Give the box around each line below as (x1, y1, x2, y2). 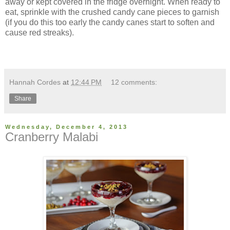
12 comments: (111, 78, 158, 86)
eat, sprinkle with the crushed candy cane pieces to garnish (5, 7, 219, 16)
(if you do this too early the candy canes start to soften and (5, 17, 215, 27)
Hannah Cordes (9, 78, 61, 86)
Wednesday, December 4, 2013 (5, 123, 128, 130)
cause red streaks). (5, 28, 74, 37)
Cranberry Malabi (5, 129, 98, 144)
